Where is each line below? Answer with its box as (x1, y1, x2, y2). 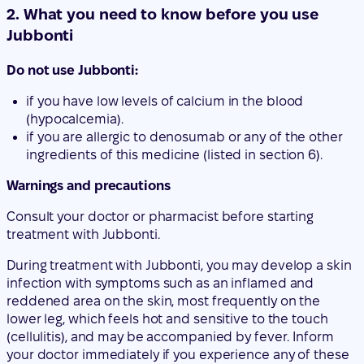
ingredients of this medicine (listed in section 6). (26, 56, 323, 71)
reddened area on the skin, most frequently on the (6, 202, 321, 217)
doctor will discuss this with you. (6, 340, 205, 355)
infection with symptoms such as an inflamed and (6, 184, 314, 199)
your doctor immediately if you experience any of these (6, 256, 349, 271)
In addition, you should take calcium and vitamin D (6, 305, 317, 319)
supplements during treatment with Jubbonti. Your (6, 323, 318, 337)
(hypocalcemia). (26, 20, 123, 35)
